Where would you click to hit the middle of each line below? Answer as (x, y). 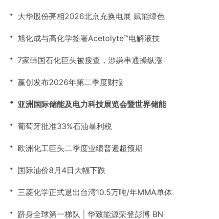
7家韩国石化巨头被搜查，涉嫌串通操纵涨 (90, 60)
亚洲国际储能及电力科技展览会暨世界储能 (92, 104)
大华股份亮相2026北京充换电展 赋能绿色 (91, 16)
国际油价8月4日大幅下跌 (62, 170)
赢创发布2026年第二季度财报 (70, 82)
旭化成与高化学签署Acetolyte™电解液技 (89, 38)
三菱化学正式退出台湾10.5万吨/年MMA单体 (95, 192)
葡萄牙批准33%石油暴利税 (65, 126)
